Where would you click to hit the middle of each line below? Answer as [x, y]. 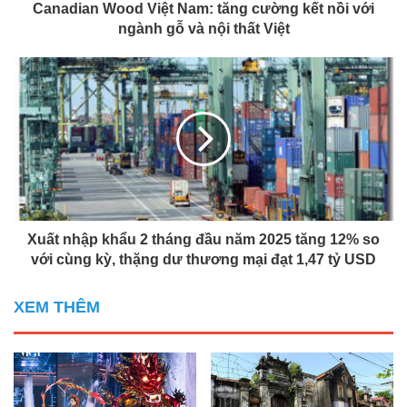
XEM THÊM [57, 307]
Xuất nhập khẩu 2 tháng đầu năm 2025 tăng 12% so [203, 239]
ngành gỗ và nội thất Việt [203, 28]
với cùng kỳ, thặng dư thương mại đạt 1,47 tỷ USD [203, 259]
